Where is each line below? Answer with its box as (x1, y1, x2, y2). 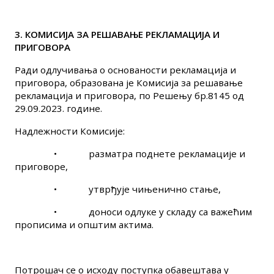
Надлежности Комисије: (15, 125, 125, 137)
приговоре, (15, 160, 68, 172)
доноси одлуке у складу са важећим (89, 206, 252, 218)
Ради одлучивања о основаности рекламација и (15, 64, 236, 76)
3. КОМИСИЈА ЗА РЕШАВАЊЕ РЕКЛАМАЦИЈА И (15, 28, 220, 40)
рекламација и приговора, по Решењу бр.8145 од (15, 89, 244, 102)
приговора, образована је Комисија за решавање (15, 76, 243, 89)
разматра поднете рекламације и (89, 147, 245, 160)
